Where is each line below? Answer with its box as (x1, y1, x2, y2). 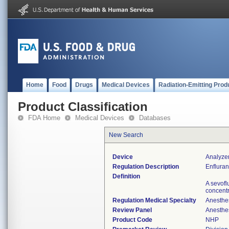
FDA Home (28, 114, 60, 122)
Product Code (112, 216, 152, 223)
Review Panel (112, 207, 152, 214)
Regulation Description (112, 163, 179, 170)
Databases (139, 114, 171, 122)
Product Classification (18, 100, 148, 113)
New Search (109, 131, 143, 139)
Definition (112, 173, 140, 180)
